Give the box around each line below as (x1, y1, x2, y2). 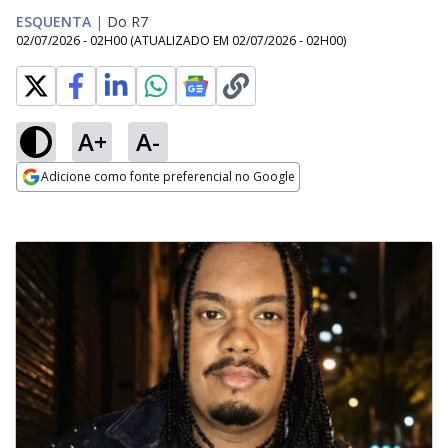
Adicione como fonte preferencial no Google (41, 168, 295, 185)
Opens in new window (16, 193, 179, 215)
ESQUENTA (16, 12, 91, 31)
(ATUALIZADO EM (130, 32, 232, 49)
